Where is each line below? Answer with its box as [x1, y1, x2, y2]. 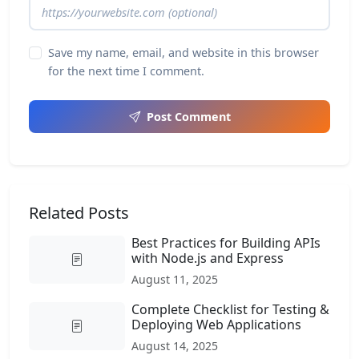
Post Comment [146, 109, 231, 124]
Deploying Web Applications [131, 316, 301, 333]
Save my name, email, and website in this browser [48, 45, 319, 60]
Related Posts [29, 202, 129, 224]
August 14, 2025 [131, 338, 218, 353]
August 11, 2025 [131, 272, 218, 287]
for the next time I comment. [48, 63, 204, 79]
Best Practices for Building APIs [131, 234, 321, 252]
